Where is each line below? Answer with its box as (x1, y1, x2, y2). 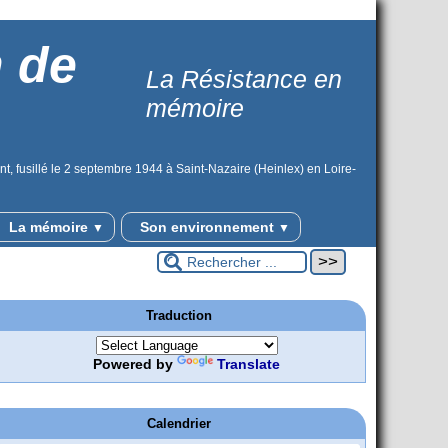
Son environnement (135, 219, 278, 235)
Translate (217, 356, 280, 373)
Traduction (146, 308, 212, 323)
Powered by (93, 356, 177, 373)
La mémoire (4, 219, 92, 235)
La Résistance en (146, 65, 342, 93)
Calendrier (147, 416, 211, 432)
